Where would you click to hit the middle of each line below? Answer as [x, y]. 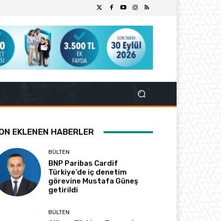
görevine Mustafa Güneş [93, 181]
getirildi [63, 190]
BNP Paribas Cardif [83, 164]
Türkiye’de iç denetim [88, 172]
